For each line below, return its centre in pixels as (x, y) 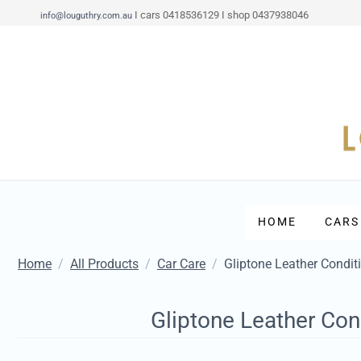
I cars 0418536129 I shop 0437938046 (220, 15)
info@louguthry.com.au (86, 15)
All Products (104, 264)
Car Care (181, 264)
